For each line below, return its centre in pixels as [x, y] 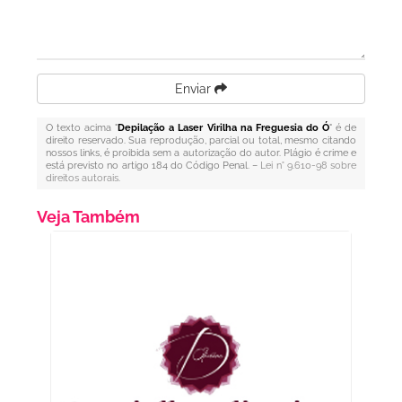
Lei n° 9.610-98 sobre [308, 166]
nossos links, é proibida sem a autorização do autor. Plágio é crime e [201, 153]
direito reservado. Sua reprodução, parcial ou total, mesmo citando [201, 140]
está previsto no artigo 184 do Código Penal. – [153, 166]
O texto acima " [82, 128]
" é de [342, 128]
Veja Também [89, 217]
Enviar [195, 89]
